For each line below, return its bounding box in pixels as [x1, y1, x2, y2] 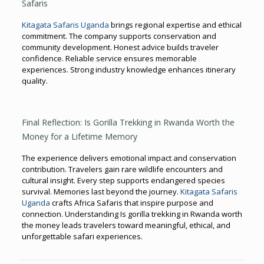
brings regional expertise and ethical [108, 19, 242, 30]
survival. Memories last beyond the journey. [21, 186, 180, 197]
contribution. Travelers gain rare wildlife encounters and [21, 163, 223, 174]
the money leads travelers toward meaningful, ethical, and [21, 219, 230, 230]
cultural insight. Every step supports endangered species [21, 174, 225, 186]
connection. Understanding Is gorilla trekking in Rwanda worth [21, 208, 242, 219]
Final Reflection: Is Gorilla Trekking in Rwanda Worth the [21, 116, 235, 128]
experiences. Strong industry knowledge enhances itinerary [21, 64, 236, 75]
